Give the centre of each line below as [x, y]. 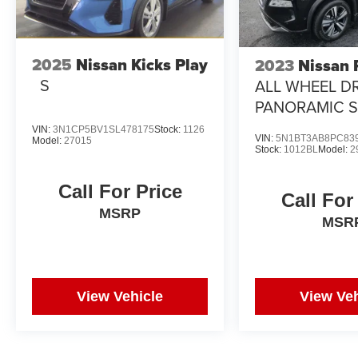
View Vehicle [120, 296]
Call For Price [120, 192]
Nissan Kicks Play [142, 64]
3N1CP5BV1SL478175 [103, 130]
